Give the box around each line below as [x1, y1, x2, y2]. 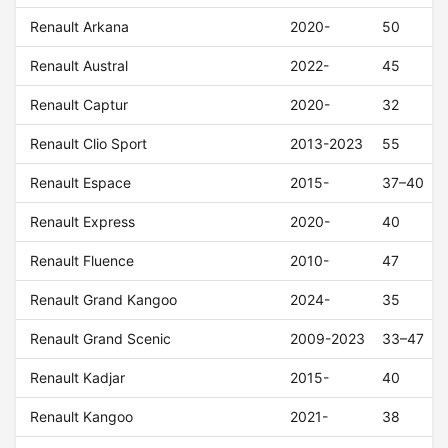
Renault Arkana [30, 18, 130, 36]
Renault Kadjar [30, 369, 126, 387]
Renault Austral [30, 57, 129, 75]
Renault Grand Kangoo [30, 291, 178, 309]
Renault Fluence [30, 252, 135, 270]
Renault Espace [30, 174, 132, 192]
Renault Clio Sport [30, 135, 148, 153]
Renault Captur [30, 96, 129, 114]
